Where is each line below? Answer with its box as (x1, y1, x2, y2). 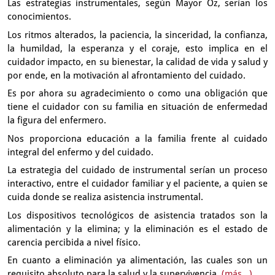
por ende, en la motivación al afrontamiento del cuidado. (7, 69, 246, 81)
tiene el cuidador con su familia (7, 101, 147, 112)
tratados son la (200, 209, 268, 221)
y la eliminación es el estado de (125, 223, 268, 234)
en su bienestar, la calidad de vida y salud (86, 56, 264, 68)
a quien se (224, 178, 268, 189)
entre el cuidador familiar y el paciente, (56, 178, 225, 189)
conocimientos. (7, 11, 71, 22)
